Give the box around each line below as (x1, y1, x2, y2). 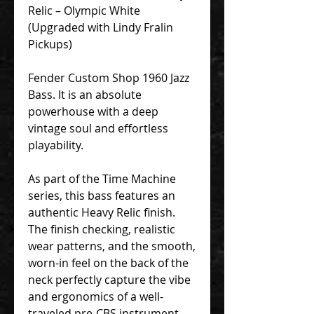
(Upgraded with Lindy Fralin (28, 19, 173, 35)
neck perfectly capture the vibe (28, 271, 191, 287)
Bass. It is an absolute (28, 86, 142, 102)
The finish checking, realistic (28, 221, 175, 237)
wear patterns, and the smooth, (28, 238, 196, 254)
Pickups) (28, 36, 72, 52)
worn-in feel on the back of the (28, 254, 189, 271)
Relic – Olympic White (28, 2, 140, 18)
